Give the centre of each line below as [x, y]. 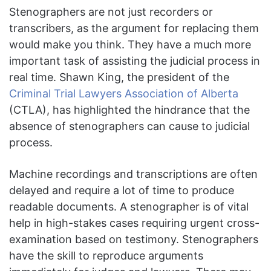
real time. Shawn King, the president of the [119, 77]
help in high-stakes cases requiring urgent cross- [134, 223]
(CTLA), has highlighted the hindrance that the [129, 110]
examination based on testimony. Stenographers [134, 240]
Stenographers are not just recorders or [111, 12]
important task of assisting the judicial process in [135, 61]
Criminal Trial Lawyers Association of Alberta [124, 94]
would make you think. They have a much [116, 45]
